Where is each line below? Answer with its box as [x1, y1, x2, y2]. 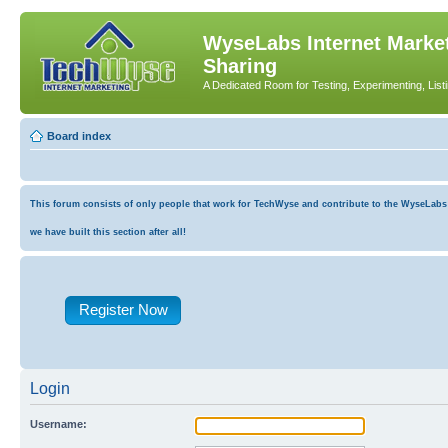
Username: [30, 417, 87, 430]
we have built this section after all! [30, 226, 186, 237]
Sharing [203, 55, 277, 77]
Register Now [78, 300, 168, 318]
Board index [47, 129, 111, 142]
